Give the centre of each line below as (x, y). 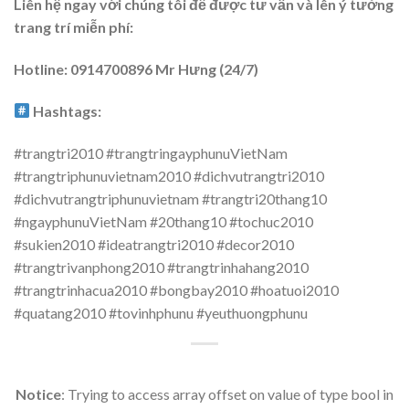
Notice (38, 394)
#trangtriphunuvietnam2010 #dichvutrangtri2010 (169, 175)
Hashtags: (66, 110)
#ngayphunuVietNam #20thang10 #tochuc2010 (163, 221)
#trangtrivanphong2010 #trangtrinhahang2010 (161, 267)
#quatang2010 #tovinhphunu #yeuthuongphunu (161, 312)
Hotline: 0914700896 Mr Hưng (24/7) (136, 69)
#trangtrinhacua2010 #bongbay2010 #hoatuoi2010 (176, 289)
